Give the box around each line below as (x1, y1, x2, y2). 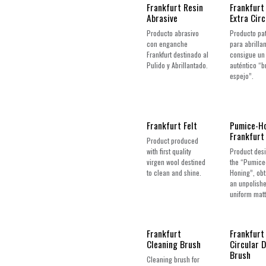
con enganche (147, 38, 188, 49)
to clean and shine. (147, 167, 201, 178)
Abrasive (147, 11, 178, 24)
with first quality (147, 146, 191, 157)
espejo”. (229, 70, 254, 81)
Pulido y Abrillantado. (147, 59, 208, 70)
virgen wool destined (147, 157, 205, 167)
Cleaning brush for (147, 254, 199, 264)
